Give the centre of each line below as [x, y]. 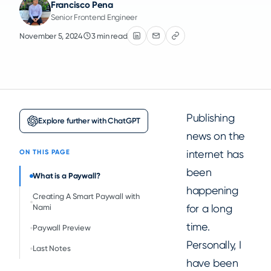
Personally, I [214, 245]
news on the [216, 136]
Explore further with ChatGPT [90, 121]
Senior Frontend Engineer [94, 17]
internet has [215, 154]
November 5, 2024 [51, 36]
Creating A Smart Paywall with [87, 197]
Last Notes [52, 249]
